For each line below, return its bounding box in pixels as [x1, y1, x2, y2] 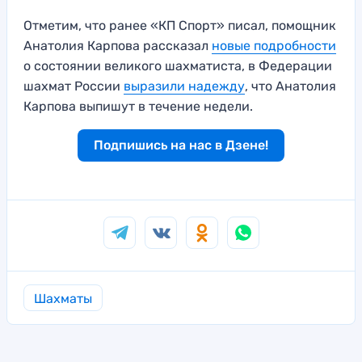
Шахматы [34, 291, 92, 307]
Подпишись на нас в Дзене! [94, 137, 268, 154]
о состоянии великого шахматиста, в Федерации [23, 58, 332, 74]
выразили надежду [124, 78, 245, 95]
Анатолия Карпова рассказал [23, 38, 212, 54]
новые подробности [212, 38, 336, 54]
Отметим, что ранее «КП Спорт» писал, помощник [23, 18, 336, 34]
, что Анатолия [245, 78, 336, 95]
